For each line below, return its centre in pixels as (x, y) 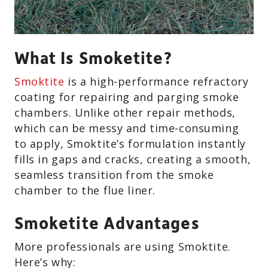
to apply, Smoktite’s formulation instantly (130, 144)
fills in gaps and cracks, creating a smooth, (133, 159)
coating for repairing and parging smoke (127, 97)
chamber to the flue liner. (85, 190)
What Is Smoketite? (94, 57)
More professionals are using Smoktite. (123, 246)
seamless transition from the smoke (114, 175)
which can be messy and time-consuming (127, 128)
